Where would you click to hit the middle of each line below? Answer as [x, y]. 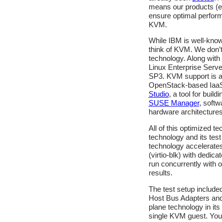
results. [160, 173]
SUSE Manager [174, 103]
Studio [159, 94]
